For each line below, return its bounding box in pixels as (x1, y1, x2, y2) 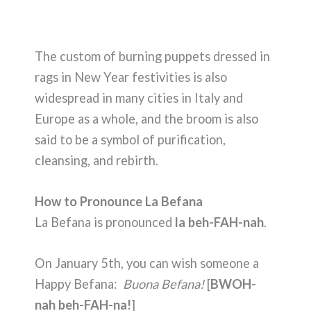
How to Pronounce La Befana (35, 193, 203, 209)
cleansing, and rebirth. (35, 152, 158, 168)
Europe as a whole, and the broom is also (35, 110, 258, 126)
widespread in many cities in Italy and (35, 90, 243, 106)
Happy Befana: (35, 276, 123, 292)
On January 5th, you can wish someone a (35, 255, 259, 271)
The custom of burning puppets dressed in (35, 48, 270, 64)
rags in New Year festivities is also (35, 69, 227, 85)
